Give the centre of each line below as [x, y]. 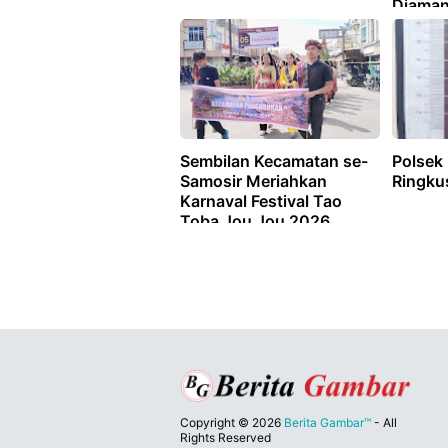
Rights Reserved [225, 438]
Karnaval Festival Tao [261, 201]
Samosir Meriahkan [253, 181]
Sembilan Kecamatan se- [274, 161]
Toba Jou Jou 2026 [255, 221]
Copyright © [216, 423]
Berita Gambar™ [327, 423]
